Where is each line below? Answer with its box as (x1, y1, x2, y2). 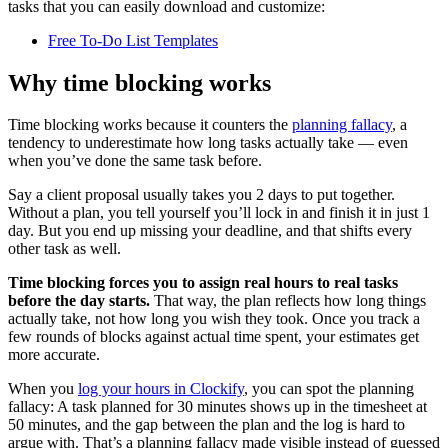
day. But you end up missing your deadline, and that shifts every (8, 222, 412, 240)
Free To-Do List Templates (48, 31, 218, 49)
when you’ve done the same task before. (8, 152, 266, 170)
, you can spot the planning (244, 380, 414, 398)
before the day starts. (8, 292, 150, 310)
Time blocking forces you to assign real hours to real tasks (8, 274, 398, 292)
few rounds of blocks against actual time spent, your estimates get (8, 328, 419, 346)
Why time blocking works (8, 69, 271, 96)
